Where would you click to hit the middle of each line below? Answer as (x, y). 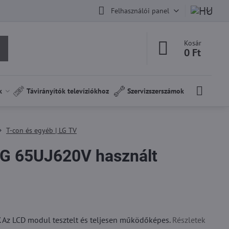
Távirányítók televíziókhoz (68, 91)
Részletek (189, 220)
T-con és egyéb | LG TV (41, 130)
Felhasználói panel (140, 10)
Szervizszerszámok (156, 91)
